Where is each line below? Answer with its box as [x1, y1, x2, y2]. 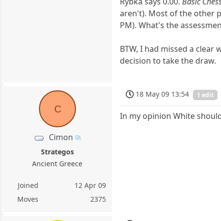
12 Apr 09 [74, 181, 107, 190]
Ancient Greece [32, 159, 83, 168]
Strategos [40, 147, 74, 156]
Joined [17, 181, 38, 190]
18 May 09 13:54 [136, 89, 189, 99]
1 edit [197, 90, 214, 99]
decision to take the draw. [120, 55, 217, 66]
